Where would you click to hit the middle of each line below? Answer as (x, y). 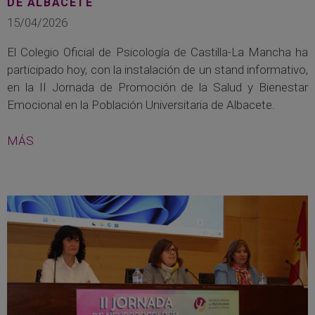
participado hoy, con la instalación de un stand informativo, (157, 70)
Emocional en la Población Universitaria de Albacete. (141, 105)
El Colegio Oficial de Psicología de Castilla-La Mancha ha (157, 52)
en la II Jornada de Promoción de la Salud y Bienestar (157, 88)
